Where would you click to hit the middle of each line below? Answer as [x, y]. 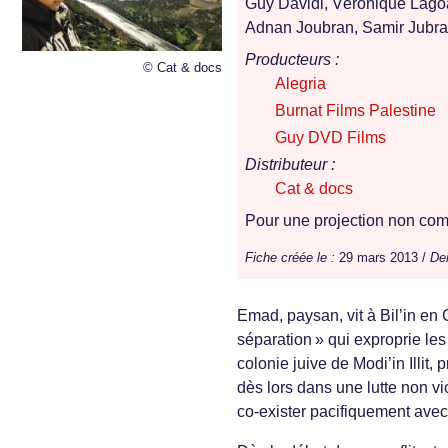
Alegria [300, 84]
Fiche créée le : [290, 258]
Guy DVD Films [330, 138]
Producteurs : [292, 60]
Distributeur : [290, 165]
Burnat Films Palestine [355, 111]
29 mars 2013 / [382, 258]
